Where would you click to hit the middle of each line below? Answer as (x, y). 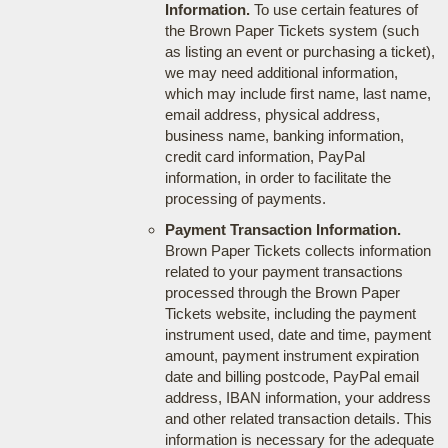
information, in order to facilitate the (277, 177)
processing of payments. (245, 198)
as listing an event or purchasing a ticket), (299, 51)
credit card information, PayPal (264, 156)
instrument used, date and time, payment (297, 334)
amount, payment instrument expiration (291, 355)
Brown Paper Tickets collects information (297, 250)
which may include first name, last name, (297, 93)
